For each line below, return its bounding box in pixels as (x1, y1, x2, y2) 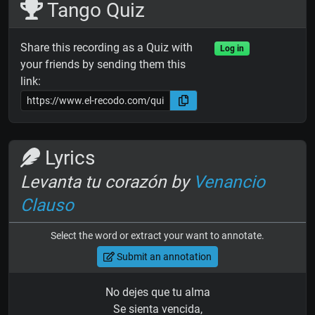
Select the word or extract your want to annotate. (51, 230, 264, 242)
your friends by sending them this (20, 58, 186, 72)
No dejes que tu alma (105, 285, 210, 300)
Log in (219, 44, 244, 54)
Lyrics (40, 146, 95, 170)
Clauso (20, 195, 74, 216)
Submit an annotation (114, 250, 212, 262)
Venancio (193, 172, 265, 193)
